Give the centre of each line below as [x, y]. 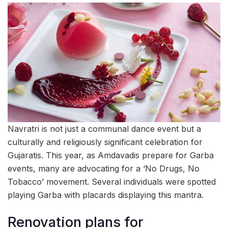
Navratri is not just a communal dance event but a [104, 129]
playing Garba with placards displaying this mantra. [106, 195]
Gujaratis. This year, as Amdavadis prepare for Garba [111, 155]
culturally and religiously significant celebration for [105, 142]
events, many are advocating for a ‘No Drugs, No [104, 169]
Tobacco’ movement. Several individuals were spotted [112, 182]
